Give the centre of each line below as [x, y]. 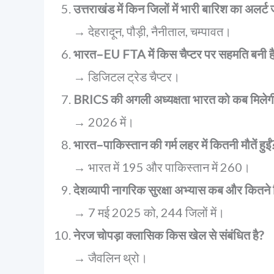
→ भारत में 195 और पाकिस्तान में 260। [162, 167]
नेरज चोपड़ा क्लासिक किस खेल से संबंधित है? [168, 235]
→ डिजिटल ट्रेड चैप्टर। [127, 76]
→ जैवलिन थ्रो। [110, 257]
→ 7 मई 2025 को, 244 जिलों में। [149, 212]
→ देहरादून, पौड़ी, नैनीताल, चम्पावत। [152, 31]
